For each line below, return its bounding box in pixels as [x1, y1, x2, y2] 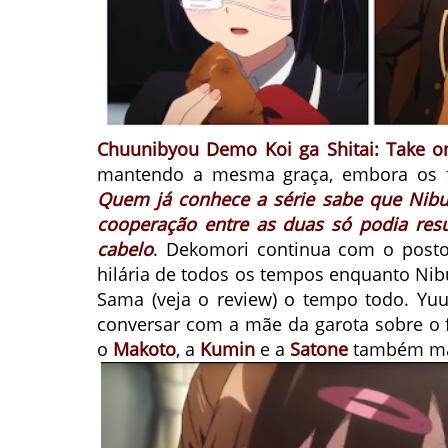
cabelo [97, 236, 153, 261]
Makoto [113, 336, 176, 361]
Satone [290, 336, 348, 361]
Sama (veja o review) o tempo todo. [97, 286, 417, 311]
